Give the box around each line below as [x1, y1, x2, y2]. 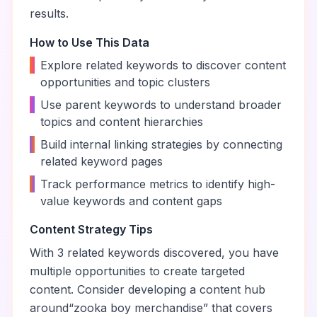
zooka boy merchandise [74, 301, 203, 315]
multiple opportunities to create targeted [30, 264, 245, 278]
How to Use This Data [30, 35, 149, 50]
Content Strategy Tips [30, 222, 153, 236]
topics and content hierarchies [40, 115, 203, 129]
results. [30, 6, 69, 21]
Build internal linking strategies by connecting [40, 137, 282, 151]
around [30, 301, 69, 315]
